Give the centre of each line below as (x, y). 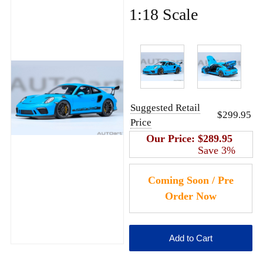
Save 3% (217, 150)
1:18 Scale (163, 14)
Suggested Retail (165, 107)
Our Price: (172, 138)
